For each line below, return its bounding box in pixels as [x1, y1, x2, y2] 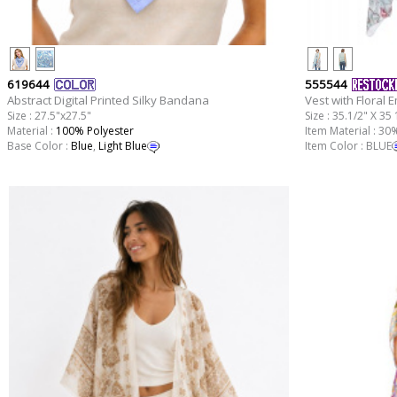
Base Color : [6, 138, 71, 154]
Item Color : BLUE [304, 138, 392, 154]
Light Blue [97, 138, 147, 154]
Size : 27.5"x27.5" [6, 108, 91, 124]
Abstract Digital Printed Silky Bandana [6, 92, 209, 109]
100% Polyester [55, 123, 134, 139]
